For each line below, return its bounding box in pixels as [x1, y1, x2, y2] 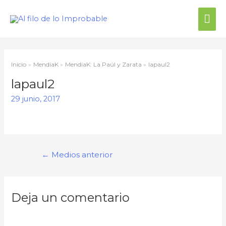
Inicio [11, 60, 27, 68]
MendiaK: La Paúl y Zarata [65, 60, 142, 68]
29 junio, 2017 [11, 94, 61, 103]
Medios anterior [49, 150, 113, 160]
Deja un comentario [11, 190, 130, 205]
